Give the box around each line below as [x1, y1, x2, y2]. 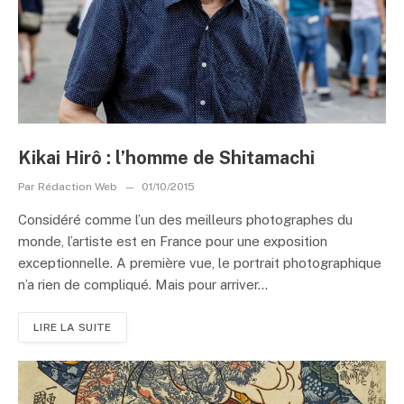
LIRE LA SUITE [33, 320, 112, 334]
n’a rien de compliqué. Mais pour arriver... [18, 276, 268, 292]
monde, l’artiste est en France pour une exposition [18, 233, 327, 249]
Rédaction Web [35, 179, 120, 193]
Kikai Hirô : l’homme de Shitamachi [18, 146, 315, 169]
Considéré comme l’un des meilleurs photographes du [18, 211, 353, 227]
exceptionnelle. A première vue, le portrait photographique [18, 254, 381, 271]
